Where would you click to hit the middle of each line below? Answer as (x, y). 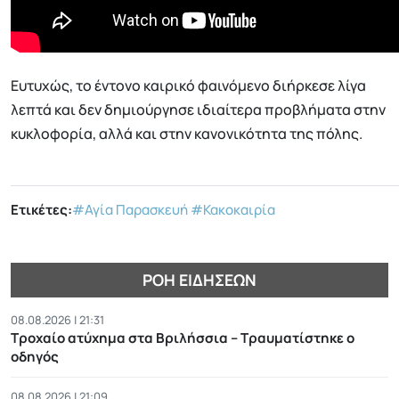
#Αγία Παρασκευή (130, 210)
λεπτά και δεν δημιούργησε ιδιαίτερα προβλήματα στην (198, 110)
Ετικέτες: (41, 210)
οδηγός (35, 356)
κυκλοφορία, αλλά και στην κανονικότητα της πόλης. (187, 134)
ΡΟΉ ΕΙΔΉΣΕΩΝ (199, 279)
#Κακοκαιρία (233, 210)
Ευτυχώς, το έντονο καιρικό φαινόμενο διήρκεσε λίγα (188, 86)
